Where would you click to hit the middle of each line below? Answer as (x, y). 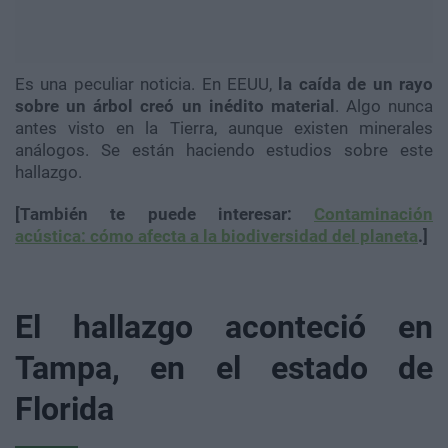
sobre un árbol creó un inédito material (175, 106)
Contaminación (373, 214)
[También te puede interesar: (164, 214)
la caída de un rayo (356, 84)
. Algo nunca (383, 106)
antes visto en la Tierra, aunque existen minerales (224, 128)
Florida (64, 409)
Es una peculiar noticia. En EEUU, (147, 84)
